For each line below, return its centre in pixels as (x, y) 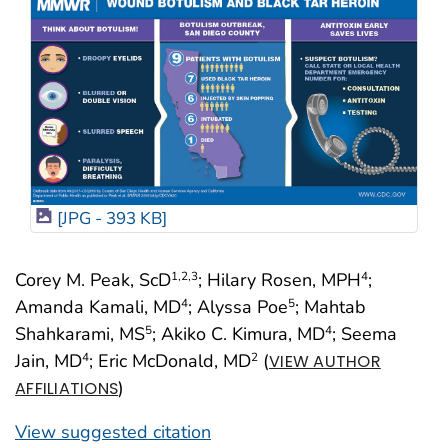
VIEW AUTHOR (325, 361)
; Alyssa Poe (238, 306)
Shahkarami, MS (80, 333)
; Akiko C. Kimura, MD (238, 333)
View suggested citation (113, 431)
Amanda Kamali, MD (98, 306)
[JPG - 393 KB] (112, 218)
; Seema (364, 333)
